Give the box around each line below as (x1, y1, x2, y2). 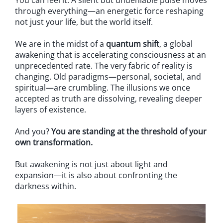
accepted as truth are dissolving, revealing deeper (15, 93, 202, 104)
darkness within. (15, 181, 76, 192)
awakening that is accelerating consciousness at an (15, 49, 206, 60)
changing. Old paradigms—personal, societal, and (15, 71, 201, 82)
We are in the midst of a (15, 38, 106, 49)
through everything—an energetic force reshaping (15, 5, 204, 16)
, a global (159, 38, 193, 49)
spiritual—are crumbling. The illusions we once (15, 82, 190, 93)
